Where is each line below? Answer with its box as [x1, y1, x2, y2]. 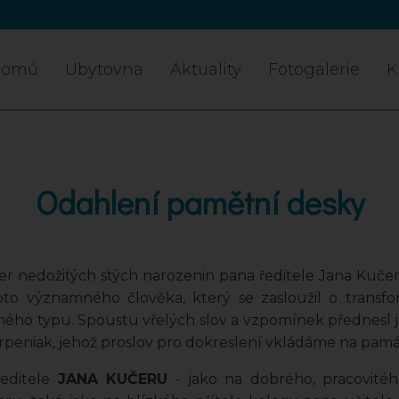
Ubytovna [65, 60, 143, 79]
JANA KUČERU [49, 370, 168, 387]
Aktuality [170, 60, 241, 79]
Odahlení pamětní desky [35, 181, 364, 224]
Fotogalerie [268, 60, 360, 79]
